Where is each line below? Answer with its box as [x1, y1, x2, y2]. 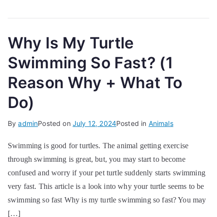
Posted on [38, 119, 73, 127]
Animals [148, 119, 173, 127]
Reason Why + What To [8, 73, 183, 92]
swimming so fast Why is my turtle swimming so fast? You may [8, 196, 206, 204]
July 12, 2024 [72, 119, 116, 127]
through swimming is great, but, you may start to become [8, 155, 186, 163]
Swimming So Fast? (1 [8, 53, 173, 72]
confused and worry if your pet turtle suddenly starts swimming [8, 169, 205, 177]
